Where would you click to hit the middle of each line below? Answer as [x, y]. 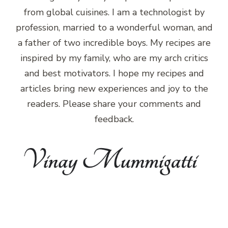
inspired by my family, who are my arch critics [114, 58]
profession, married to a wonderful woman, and [114, 28]
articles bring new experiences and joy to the [114, 89]
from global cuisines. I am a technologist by [114, 12]
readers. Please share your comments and [114, 104]
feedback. [114, 119]
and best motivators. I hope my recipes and [114, 74]
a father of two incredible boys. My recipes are [114, 43]
